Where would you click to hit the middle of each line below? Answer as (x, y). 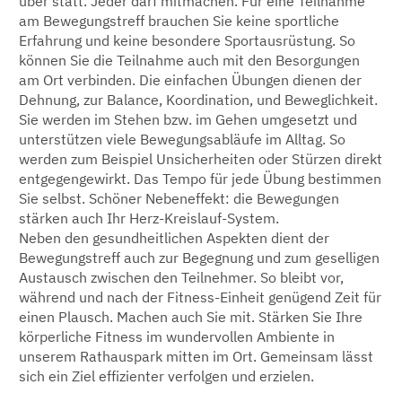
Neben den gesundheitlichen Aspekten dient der (174, 238)
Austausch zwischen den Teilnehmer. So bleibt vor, (181, 278)
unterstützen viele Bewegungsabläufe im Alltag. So (182, 140)
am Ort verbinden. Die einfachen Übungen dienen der (190, 80)
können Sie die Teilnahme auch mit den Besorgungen (189, 61)
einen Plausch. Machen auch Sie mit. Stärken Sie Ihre (191, 317)
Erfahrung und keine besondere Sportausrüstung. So (187, 41)
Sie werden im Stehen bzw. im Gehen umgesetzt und (188, 120)
